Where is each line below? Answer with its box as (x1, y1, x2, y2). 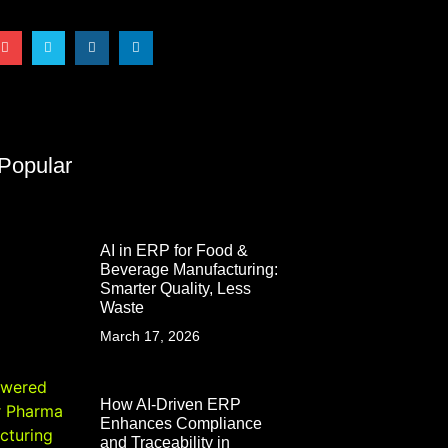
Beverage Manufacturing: (100, 260, 278, 278)
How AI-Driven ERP (100, 395, 241, 413)
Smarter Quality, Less (100, 279, 251, 297)
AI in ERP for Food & (100, 241, 248, 259)
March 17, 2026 (100, 327, 200, 344)
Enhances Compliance (100, 414, 262, 432)
